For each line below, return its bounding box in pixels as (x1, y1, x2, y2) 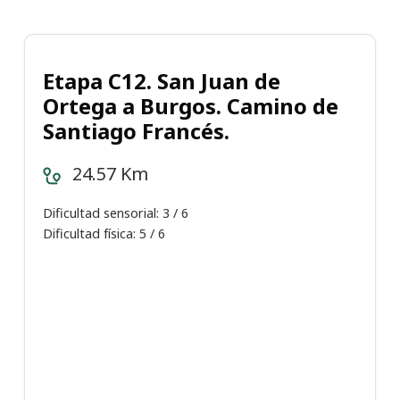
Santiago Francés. (43, 116, 229, 146)
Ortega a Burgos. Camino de (43, 91, 338, 121)
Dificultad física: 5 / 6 (43, 225, 165, 243)
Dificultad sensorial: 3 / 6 (43, 204, 188, 222)
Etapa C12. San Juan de (43, 66, 280, 96)
